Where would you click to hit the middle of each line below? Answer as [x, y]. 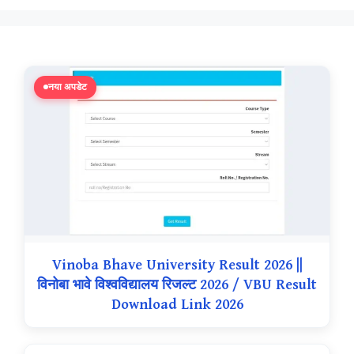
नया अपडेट [68, 87]
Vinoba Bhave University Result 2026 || [177, 265]
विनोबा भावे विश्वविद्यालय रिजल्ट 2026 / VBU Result [177, 285]
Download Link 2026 [177, 305]
